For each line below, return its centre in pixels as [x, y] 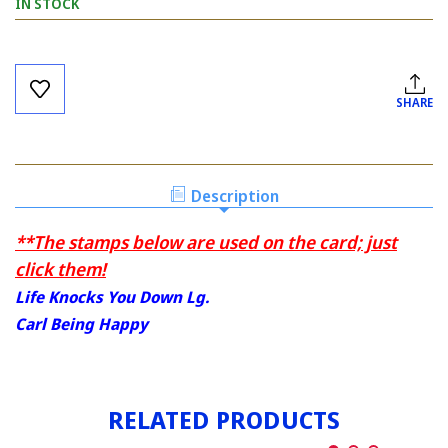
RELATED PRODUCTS [224, 420]
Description [234, 196]
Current [42, 61]
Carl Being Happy [81, 324]
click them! [60, 269]
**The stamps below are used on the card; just [206, 242]
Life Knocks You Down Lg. [112, 297]
